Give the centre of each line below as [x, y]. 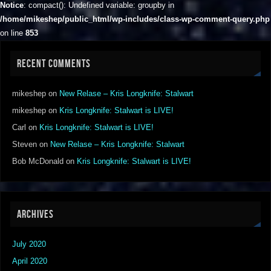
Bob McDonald [38, 161]
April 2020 [30, 262]
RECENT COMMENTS [54, 63]
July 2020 [29, 245]
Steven [25, 144]
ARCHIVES [36, 214]
